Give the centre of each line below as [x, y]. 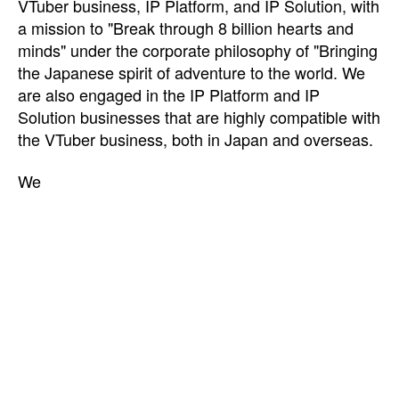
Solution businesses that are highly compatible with [199, 116]
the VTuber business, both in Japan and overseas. [195, 138]
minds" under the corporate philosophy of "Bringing [198, 49]
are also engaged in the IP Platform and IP [169, 94]
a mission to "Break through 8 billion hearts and [186, 27]
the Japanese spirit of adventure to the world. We [191, 72]
